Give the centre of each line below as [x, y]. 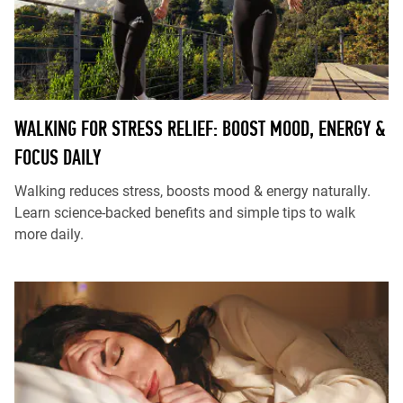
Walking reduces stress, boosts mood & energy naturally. [193, 191]
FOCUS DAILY [58, 157]
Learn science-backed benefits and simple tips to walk [185, 213]
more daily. [49, 234]
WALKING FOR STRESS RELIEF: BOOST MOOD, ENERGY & [200, 128]
